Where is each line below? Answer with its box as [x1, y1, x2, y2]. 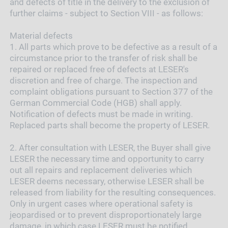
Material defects [9, 30, 73, 41]
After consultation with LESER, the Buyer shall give [18, 142, 211, 153]
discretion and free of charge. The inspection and [9, 75, 197, 85]
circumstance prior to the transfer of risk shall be [9, 52, 197, 63]
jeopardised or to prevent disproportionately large [9, 209, 202, 220]
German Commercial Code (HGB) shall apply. [9, 97, 182, 108]
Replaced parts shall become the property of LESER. [9, 120, 210, 130]
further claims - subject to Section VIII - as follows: [9, 8, 203, 18]
